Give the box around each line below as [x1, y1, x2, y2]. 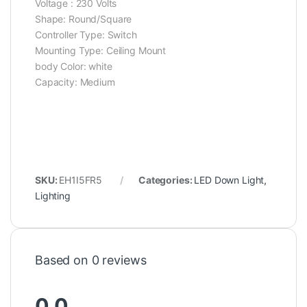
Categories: [138, 173, 195, 186]
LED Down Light [194, 173, 265, 186]
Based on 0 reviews [35, 252, 147, 267]
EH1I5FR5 [59, 173, 103, 186]
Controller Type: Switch [35, 28, 137, 40]
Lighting [35, 189, 71, 201]
